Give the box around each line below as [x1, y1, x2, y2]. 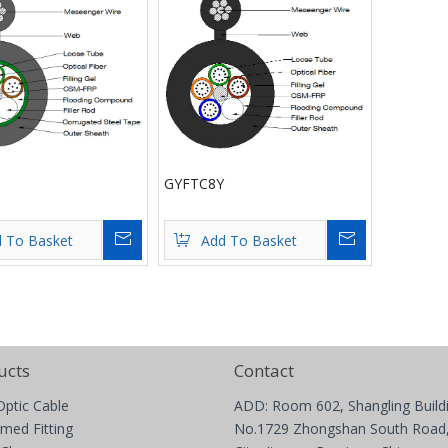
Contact [234, 359, 294, 382]
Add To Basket [200, 231, 297, 250]
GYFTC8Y [163, 174, 224, 193]
